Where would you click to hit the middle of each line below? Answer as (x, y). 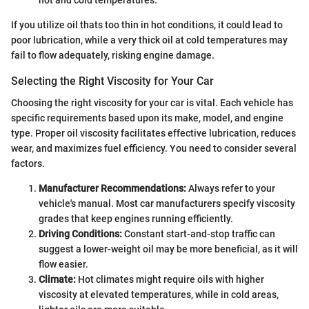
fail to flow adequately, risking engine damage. (113, 55)
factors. (28, 164)
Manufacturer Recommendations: (112, 189)
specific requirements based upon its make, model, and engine (147, 118)
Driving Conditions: (80, 234)
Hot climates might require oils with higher (170, 280)
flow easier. (63, 265)
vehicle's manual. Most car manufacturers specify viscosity (167, 204)
